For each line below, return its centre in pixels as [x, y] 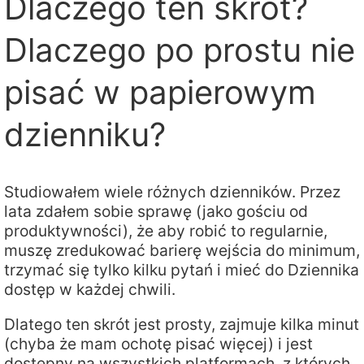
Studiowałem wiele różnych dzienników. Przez [172, 191]
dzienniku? [85, 135]
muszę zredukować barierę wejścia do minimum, [182, 250]
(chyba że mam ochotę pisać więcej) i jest [158, 343]
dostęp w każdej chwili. [90, 289]
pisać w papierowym [160, 93]
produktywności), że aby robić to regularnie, [166, 230]
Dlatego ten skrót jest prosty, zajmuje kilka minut [182, 324]
